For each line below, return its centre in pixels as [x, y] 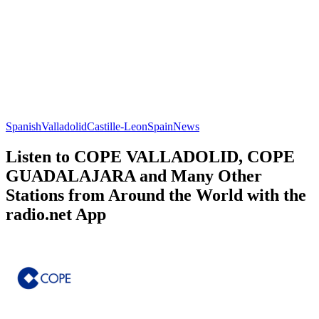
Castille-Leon [117, 126]
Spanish [23, 126]
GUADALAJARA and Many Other [134, 176]
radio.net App [56, 214]
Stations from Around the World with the [156, 195]
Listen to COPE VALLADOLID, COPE [150, 156]
